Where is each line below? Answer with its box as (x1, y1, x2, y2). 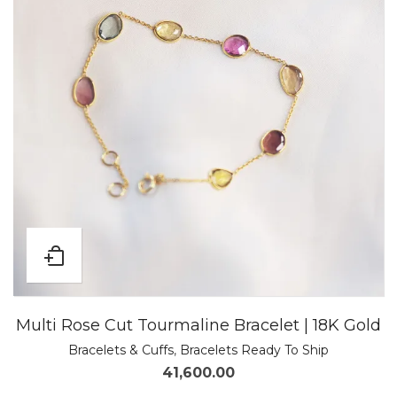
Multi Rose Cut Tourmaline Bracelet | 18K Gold (16, 315, 381, 335)
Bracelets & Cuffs (68, 342, 174, 358)
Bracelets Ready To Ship (180, 342, 329, 358)
